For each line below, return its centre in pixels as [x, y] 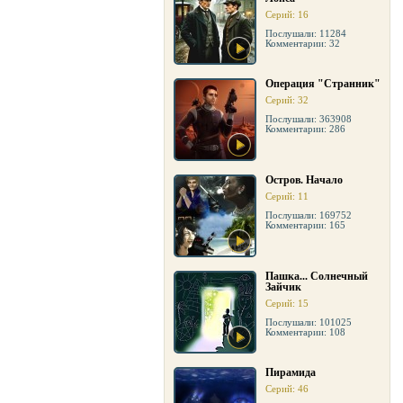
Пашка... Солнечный [317, 276]
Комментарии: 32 [303, 43]
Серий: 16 [287, 14]
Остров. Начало [304, 180]
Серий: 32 [287, 100]
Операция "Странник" [323, 84]
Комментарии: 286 [305, 129]
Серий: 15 [287, 303]
